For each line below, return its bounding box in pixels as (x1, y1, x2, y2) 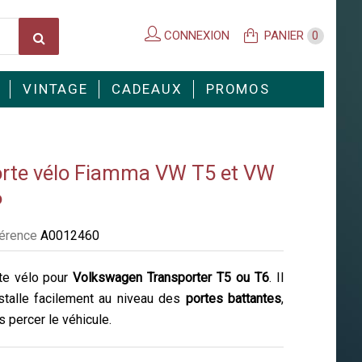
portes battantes (185, 291, 282, 307)
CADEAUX (112, 81, 183, 98)
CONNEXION (160, 28, 229, 44)
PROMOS (206, 81, 270, 98)
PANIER (263, 28, 304, 44)
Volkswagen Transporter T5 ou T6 (73, 270, 270, 286)
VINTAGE (23, 81, 88, 98)
